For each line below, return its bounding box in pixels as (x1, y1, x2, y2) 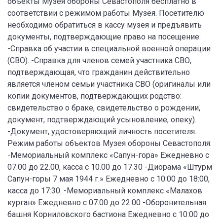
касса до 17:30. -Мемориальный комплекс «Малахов (7, 185, 202, 195)
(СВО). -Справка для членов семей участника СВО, (7, 55, 191, 65)
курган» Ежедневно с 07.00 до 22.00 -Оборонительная (7, 197, 206, 207)
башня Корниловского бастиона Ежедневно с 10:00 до (7, 209, 209, 219)
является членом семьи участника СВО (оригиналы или (7, 79, 211, 89)
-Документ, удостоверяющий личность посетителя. (7, 126, 196, 136)
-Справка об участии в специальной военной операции (7, 43, 211, 53)
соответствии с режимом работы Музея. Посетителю (7, 8, 204, 18)
